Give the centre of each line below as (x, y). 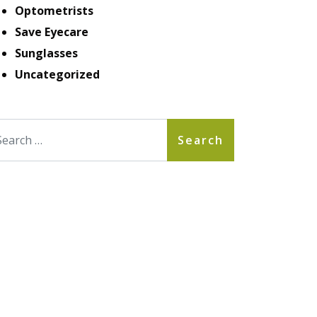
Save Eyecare (52, 32)
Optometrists (54, 11)
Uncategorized (57, 74)
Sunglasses (46, 53)
